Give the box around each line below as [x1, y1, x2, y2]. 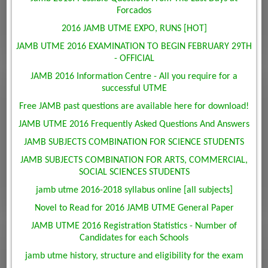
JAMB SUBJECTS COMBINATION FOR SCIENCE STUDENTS [24, 138, 244, 148]
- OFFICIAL [114, 54, 154, 64]
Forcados [117, 6, 151, 16]
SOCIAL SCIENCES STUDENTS [78, 167, 190, 178]
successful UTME [101, 84, 167, 94]
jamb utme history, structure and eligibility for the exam [25, 251, 243, 261]
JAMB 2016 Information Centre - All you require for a [31, 72, 237, 82]
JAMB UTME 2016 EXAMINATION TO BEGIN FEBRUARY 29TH [16, 42, 252, 52]
